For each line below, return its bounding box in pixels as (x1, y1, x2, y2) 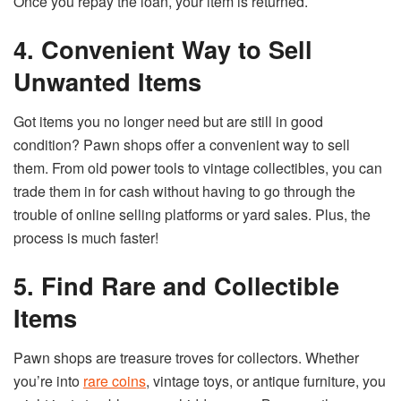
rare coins (83, 371, 146, 392)
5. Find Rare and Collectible (13, 268, 339, 303)
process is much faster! (13, 226, 158, 248)
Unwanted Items (13, 64, 201, 99)
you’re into (13, 371, 83, 392)
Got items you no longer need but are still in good (13, 110, 323, 132)
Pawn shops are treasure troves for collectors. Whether (13, 347, 359, 369)
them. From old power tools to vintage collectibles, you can (13, 157, 382, 178)
